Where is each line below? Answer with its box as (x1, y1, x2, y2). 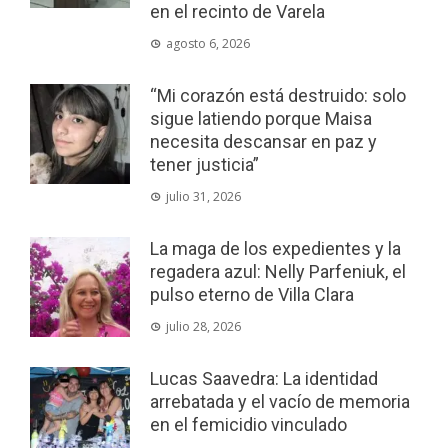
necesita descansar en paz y (150, 131, 377, 153)
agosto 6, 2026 (166, 35, 250, 53)
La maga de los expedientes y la (150, 238, 401, 260)
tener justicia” (150, 154, 259, 176)
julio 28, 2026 (166, 318, 241, 336)
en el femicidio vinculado (150, 414, 347, 436)
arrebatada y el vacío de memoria (150, 391, 410, 413)
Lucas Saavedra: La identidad (150, 368, 378, 390)
